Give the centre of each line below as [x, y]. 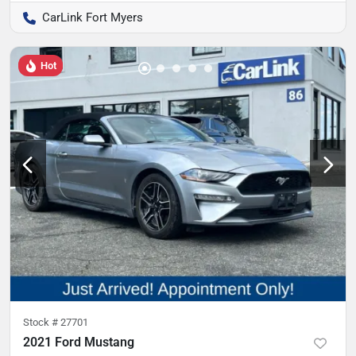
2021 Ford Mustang [79, 342]
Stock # [42, 323]
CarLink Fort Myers [93, 17]
